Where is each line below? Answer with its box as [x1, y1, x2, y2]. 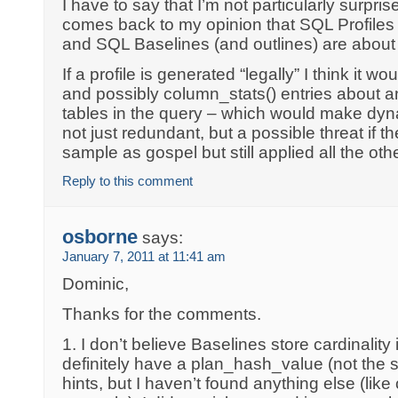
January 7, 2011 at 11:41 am [62, 248, 227, 264]
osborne [62, 225, 139, 248]
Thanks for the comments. [62, 304, 262, 323]
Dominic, [62, 274, 130, 293]
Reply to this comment [62, 173, 194, 189]
